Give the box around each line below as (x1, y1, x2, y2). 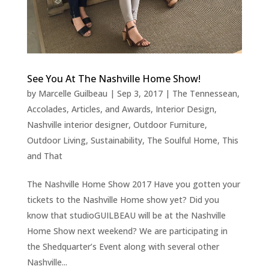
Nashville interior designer (26, 118, 128, 130)
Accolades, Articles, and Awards (26, 103, 151, 115)
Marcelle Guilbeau (38, 87, 107, 99)
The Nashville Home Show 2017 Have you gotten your (26, 178, 240, 190)
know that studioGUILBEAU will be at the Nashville (26, 209, 226, 221)
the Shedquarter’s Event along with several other (26, 240, 219, 252)
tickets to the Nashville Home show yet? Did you (26, 193, 219, 205)
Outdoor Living (26, 134, 86, 146)
